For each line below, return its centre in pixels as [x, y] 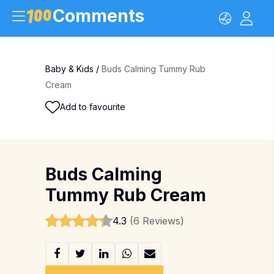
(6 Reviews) [157, 221]
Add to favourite [93, 107]
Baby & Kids [69, 69]
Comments [98, 16]
